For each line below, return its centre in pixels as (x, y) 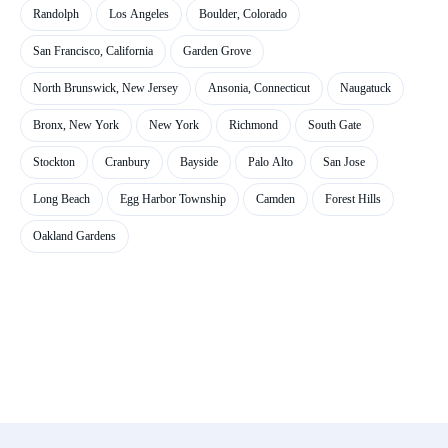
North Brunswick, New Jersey (105, 88)
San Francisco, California (93, 51)
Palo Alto (270, 162)
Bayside (199, 162)
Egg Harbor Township (173, 199)
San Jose (344, 162)
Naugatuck (365, 88)
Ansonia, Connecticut (259, 88)
